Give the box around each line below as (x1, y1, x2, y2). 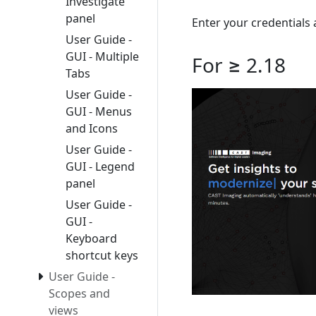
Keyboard (66, 231, 117, 247)
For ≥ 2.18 (192, 51, 286, 78)
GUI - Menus (66, 104, 132, 120)
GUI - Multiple (66, 49, 139, 65)
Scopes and (49, 286, 110, 302)
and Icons (66, 121, 118, 137)
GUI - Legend (66, 159, 135, 175)
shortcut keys (66, 248, 138, 264)
